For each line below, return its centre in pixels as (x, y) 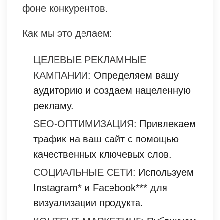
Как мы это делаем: (67, 33)
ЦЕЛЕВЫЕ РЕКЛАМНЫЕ (90, 60)
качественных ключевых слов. (103, 154)
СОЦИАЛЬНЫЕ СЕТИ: (84, 172)
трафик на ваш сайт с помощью (106, 139)
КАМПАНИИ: (62, 75)
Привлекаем (166, 124)
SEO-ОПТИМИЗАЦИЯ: (85, 124)
